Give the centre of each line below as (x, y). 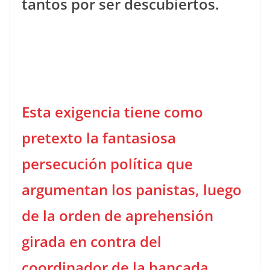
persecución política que (107, 163)
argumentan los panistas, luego (132, 189)
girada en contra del (92, 241)
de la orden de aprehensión (118, 215)
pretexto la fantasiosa (99, 137)
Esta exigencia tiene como (112, 111)
